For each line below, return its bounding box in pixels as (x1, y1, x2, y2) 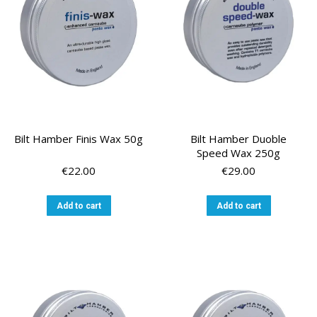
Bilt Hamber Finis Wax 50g (14, 132, 143, 146)
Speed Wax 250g (197, 146, 280, 160)
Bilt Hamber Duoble (190, 132, 287, 146)
